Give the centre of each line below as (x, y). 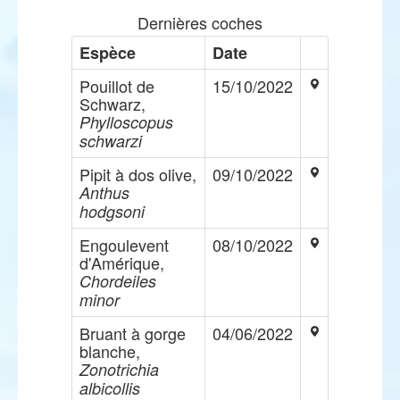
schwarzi (111, 141)
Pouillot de (117, 86)
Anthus (104, 192)
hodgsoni (112, 211)
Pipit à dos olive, (138, 174)
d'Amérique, (122, 262)
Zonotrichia (119, 369)
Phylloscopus (126, 122)
